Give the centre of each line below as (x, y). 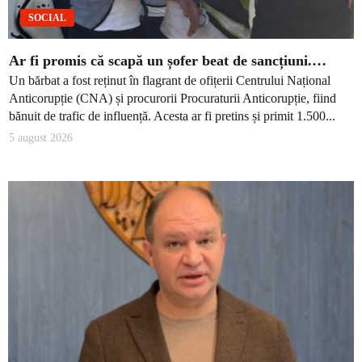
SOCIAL (47, 17)
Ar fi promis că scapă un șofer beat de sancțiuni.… (168, 60)
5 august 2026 (41, 138)
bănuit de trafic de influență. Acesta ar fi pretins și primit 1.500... (172, 116)
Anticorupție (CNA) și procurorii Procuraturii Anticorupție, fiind (173, 99)
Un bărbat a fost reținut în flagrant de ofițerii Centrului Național (170, 81)
